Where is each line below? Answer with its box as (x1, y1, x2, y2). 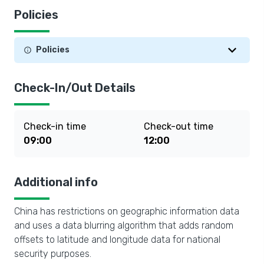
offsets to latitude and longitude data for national (14, 234, 220, 245)
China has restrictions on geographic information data (14, 206, 239, 217)
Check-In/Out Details (14, 81, 136, 95)
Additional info (14, 175, 98, 189)
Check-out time (144, 121, 214, 132)
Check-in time (24, 121, 86, 132)
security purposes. (14, 248, 91, 259)
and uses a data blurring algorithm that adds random (14, 220, 233, 231)
